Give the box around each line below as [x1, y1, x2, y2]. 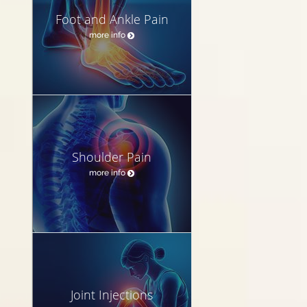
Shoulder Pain [72, 148, 151, 165]
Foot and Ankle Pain [55, 10, 169, 27]
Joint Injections [71, 286, 153, 303]
